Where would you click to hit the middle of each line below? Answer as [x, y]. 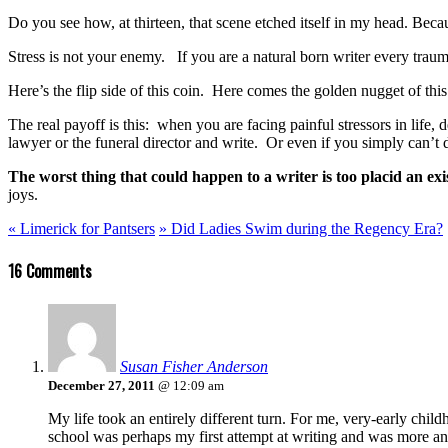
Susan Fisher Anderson [194, 367]
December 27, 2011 [101, 386]
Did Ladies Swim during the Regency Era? [305, 228]
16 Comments [50, 271]
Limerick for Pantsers [85, 228]
